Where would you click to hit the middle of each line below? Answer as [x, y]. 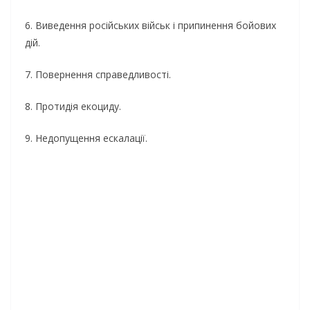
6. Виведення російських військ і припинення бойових [151, 25]
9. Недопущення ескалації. [86, 138]
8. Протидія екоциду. [73, 106]
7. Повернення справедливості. [98, 74]
